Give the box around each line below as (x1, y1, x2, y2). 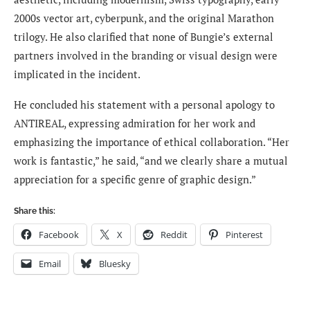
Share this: (14, 206, 55, 217)
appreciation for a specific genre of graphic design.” (14, 172, 256, 187)
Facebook (39, 228, 79, 241)
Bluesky (99, 257, 131, 271)
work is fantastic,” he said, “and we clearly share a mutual (14, 154, 288, 168)
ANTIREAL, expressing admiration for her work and (14, 116, 255, 131)
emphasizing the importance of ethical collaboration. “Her (14, 135, 289, 149)
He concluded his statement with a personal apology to (14, 98, 275, 112)
